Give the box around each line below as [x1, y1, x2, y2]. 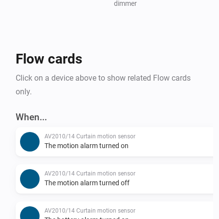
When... [16, 111, 47, 123]
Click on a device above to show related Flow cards [16, 73, 191, 83]
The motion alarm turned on [44, 141, 129, 150]
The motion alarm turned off [44, 178, 130, 187]
